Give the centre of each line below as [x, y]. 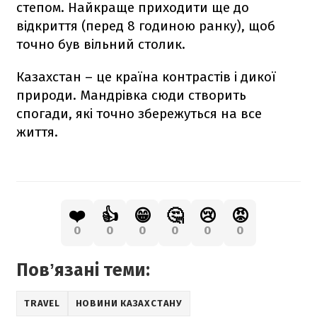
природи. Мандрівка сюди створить [131, 95]
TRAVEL [42, 304]
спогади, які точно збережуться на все [139, 113]
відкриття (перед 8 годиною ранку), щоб [146, 25]
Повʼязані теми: [83, 270]
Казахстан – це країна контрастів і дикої [146, 76]
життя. [37, 132]
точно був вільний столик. [101, 44]
